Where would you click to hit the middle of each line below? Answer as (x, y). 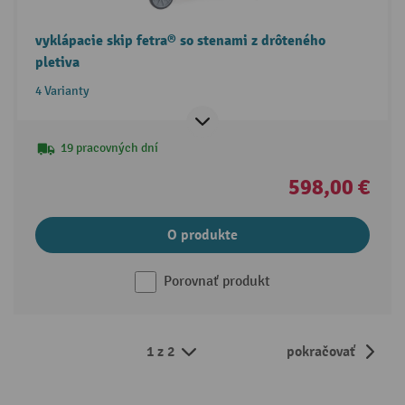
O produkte (202, 235)
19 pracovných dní (109, 147)
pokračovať (321, 352)
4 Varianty (62, 90)
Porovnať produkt (217, 281)
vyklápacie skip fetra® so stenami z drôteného (180, 40)
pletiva (57, 62)
